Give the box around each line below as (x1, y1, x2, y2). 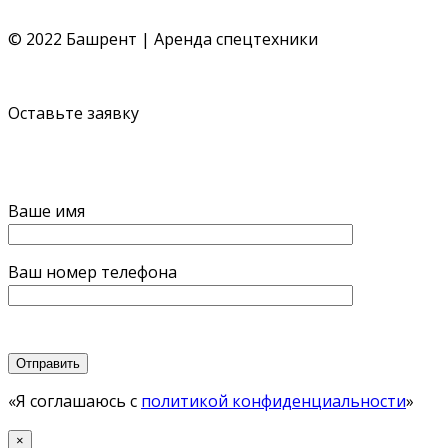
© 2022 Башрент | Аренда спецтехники (8, 28, 318, 51)
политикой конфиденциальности (141, 390, 406, 413)
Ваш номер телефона (8, 261, 177, 284)
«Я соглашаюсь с (8, 390, 141, 413)
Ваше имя (8, 200, 85, 223)
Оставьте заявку (8, 102, 139, 125)
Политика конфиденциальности (8, 50, 264, 73)
